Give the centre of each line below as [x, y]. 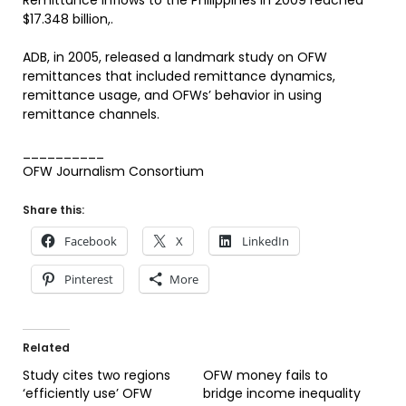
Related [46, 348]
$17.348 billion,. [68, 19]
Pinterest [89, 279]
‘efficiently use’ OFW [87, 393]
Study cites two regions [97, 375]
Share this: [53, 210]
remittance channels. [91, 114]
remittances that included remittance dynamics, [179, 76]
